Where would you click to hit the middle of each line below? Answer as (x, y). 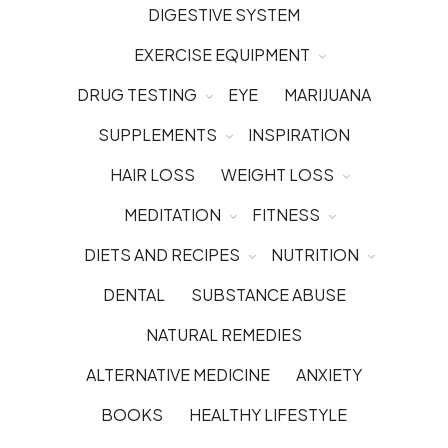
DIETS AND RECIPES (162, 254)
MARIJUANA (327, 94)
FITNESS (285, 214)
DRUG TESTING (137, 94)
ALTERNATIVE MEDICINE (178, 374)
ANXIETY (329, 374)
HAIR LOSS (152, 174)
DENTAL (133, 294)
